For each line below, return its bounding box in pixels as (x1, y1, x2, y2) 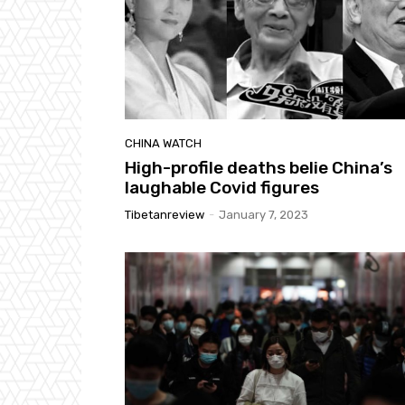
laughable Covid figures (125, 177, 319, 199)
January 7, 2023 (219, 208, 308, 222)
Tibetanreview (125, 208, 204, 222)
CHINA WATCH (125, 137, 202, 151)
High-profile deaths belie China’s (125, 157, 392, 179)
